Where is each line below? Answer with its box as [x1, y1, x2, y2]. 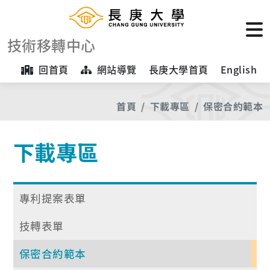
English [220, 62, 257, 77]
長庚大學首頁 [148, 62, 209, 77]
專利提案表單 [19, 190, 86, 206]
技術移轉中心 [7, 34, 96, 56]
